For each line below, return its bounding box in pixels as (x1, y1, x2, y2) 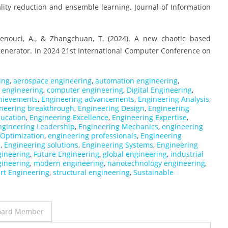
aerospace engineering (13, 76, 92, 86)
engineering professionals (48, 131, 137, 141)
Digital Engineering (127, 85, 192, 95)
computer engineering (47, 85, 123, 95)
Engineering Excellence (30, 112, 108, 123)
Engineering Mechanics (78, 122, 158, 132)
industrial (170, 149, 204, 159)
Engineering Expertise (112, 112, 187, 123)
